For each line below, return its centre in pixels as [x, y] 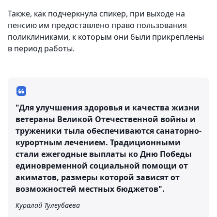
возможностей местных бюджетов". [90, 189]
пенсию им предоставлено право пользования [97, 25]
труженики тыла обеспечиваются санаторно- [108, 131]
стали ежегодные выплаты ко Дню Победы [104, 154]
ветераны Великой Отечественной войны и [106, 119]
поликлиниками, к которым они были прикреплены [106, 37]
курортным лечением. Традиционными [98, 142]
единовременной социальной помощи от [102, 166]
